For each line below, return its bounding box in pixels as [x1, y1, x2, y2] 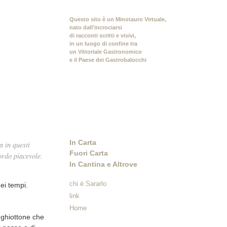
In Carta [69, 138, 96, 146]
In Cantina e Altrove [69, 160, 137, 168]
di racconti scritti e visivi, [69, 32, 136, 39]
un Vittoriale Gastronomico [69, 49, 142, 55]
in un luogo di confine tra [69, 41, 137, 47]
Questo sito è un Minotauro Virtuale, [69, 16, 166, 22]
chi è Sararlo [69, 179, 106, 187]
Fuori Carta [69, 149, 108, 158]
